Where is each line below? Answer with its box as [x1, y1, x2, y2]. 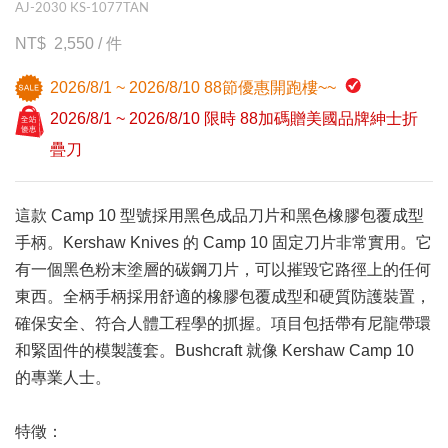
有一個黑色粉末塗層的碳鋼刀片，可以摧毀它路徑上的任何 [15, 260, 431, 278]
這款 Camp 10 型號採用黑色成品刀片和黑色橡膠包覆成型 [15, 206, 424, 224]
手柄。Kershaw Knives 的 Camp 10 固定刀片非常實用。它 [15, 233, 432, 251]
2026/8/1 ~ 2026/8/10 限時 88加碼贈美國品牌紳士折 [50, 109, 418, 127]
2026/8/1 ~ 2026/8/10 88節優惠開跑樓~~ [50, 78, 340, 96]
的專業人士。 [15, 368, 111, 386]
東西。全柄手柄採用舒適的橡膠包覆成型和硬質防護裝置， [15, 287, 431, 305]
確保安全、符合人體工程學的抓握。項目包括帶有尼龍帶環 [15, 314, 431, 332]
